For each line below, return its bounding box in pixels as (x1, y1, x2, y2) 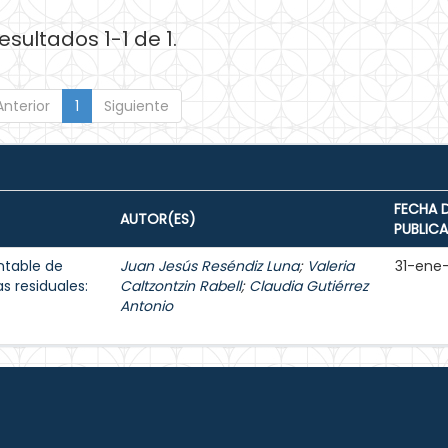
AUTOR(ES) (120, 209, 196, 229)
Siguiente (103, 96, 169, 116)
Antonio (120, 296, 173, 316)
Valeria (307, 256, 354, 276)
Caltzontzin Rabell (120, 276, 241, 296)
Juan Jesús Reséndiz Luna (120, 256, 299, 276)
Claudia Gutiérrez (249, 276, 368, 296)
